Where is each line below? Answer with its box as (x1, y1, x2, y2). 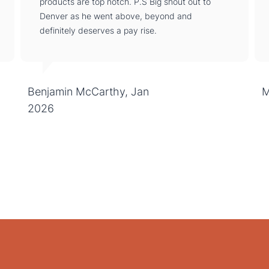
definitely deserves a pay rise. (40, 25, 157, 35)
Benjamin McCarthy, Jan (28, 85, 150, 98)
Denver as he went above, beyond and (40, 10, 193, 21)
